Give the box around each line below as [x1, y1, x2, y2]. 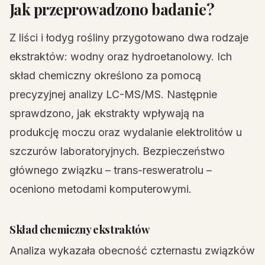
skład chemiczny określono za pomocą [9, 69, 201, 82]
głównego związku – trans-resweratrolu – [9, 164, 212, 176]
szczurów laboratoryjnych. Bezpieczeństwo [9, 145, 225, 157]
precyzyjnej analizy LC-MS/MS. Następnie [9, 88, 217, 101]
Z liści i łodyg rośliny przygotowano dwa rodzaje [9, 31, 248, 44]
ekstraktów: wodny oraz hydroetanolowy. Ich [9, 50, 232, 63]
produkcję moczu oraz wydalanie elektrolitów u [9, 126, 242, 138]
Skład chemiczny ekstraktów [9, 222, 150, 237]
